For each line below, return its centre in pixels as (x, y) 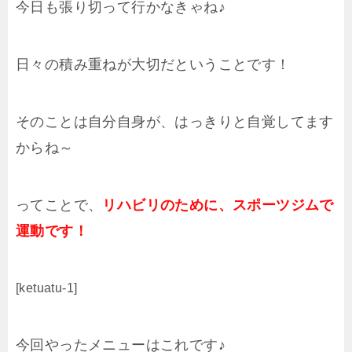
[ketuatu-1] (47, 288)
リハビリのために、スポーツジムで (218, 205)
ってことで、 (59, 205)
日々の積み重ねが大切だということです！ (153, 65)
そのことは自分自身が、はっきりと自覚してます (175, 122)
